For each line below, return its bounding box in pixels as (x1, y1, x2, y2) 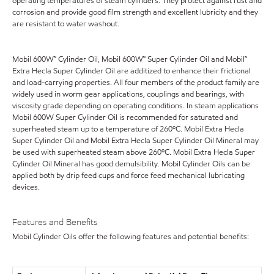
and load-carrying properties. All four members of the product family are (12, 76, 259, 88)
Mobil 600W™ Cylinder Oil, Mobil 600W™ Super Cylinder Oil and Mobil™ (12, 53, 247, 65)
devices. (12, 181, 40, 193)
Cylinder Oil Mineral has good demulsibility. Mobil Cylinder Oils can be (12, 158, 250, 169)
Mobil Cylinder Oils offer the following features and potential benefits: (12, 231, 249, 242)
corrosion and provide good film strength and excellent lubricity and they (12, 6, 258, 18)
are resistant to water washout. (12, 18, 119, 29)
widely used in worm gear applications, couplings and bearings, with (12, 88, 244, 100)
